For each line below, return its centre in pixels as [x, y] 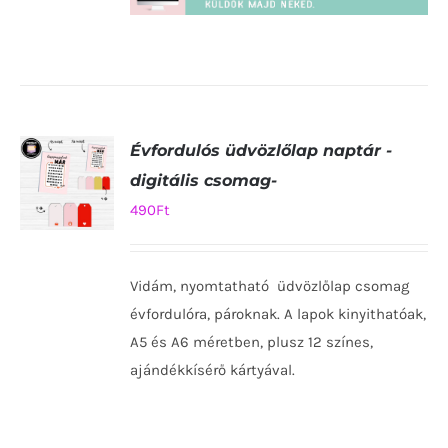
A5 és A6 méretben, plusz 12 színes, [252, 342]
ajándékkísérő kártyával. [213, 370]
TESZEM [66, 271]
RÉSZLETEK [69, 308]
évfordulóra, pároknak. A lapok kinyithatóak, [278, 314]
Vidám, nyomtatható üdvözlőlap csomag [270, 286]
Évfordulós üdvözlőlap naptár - [261, 151]
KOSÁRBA [67, 252]
